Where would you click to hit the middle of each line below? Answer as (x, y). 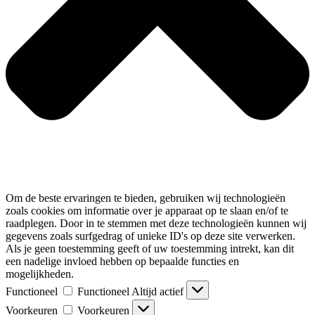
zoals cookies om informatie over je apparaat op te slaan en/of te (147, 210)
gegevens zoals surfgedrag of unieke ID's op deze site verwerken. (150, 236)
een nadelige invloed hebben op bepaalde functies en (122, 261)
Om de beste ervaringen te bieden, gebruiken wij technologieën (146, 198)
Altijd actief (159, 291)
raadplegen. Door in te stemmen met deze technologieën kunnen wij (156, 223)
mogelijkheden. (40, 274)
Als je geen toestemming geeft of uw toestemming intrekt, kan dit (150, 248)
